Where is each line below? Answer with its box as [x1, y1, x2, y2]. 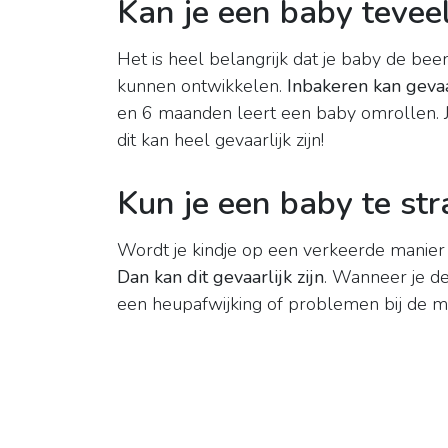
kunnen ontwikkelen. [117, 74, 287, 99]
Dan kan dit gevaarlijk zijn [117, 265, 324, 290]
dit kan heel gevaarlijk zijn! [117, 128, 324, 153]
